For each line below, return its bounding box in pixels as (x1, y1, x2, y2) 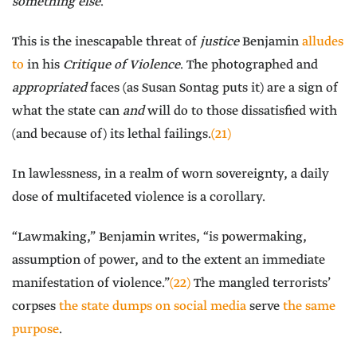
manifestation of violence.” (12, 275, 170, 292)
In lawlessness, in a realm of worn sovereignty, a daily (12, 166, 329, 183)
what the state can (12, 103, 123, 120)
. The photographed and (180, 57, 318, 74)
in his (24, 57, 63, 74)
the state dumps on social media (59, 298, 246, 316)
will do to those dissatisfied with (144, 103, 337, 120)
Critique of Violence (63, 57, 180, 74)
